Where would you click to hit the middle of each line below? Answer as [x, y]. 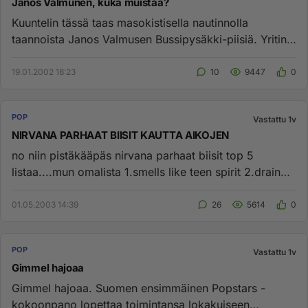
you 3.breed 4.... [55, 188]
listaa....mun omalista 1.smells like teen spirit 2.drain [146, 172]
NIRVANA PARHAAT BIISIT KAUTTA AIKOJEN [120, 135]
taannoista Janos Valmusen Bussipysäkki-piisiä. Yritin [149, 39]
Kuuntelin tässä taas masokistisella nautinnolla [130, 23]
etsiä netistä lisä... [58, 56]
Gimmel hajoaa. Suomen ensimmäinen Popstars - [139, 288]
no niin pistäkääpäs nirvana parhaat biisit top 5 [133, 155]
